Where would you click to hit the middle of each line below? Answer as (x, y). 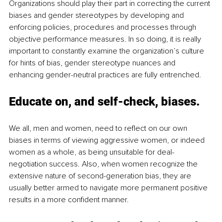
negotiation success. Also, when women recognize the (104, 164)
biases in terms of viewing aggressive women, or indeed (108, 140)
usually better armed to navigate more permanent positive (109, 188)
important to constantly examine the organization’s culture (108, 51)
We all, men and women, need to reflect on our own (99, 129)
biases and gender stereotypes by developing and (97, 16)
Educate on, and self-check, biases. (104, 102)
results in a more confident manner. (70, 200)
